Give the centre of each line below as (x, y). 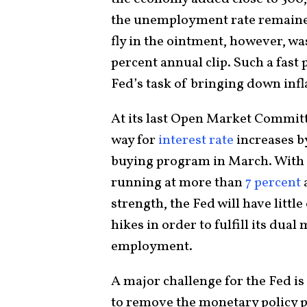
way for (135, 140)
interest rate (196, 140)
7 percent (273, 183)
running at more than (178, 183)
